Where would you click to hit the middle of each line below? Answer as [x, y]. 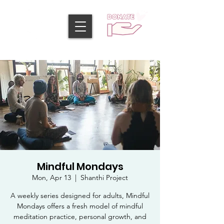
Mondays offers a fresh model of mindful [80, 206]
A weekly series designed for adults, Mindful [80, 195]
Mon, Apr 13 [51, 177]
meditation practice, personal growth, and [80, 216]
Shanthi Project [104, 177]
